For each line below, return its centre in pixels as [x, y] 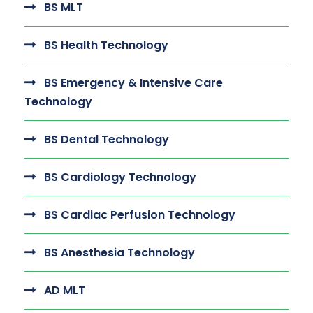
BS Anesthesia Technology [119, 253]
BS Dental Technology [107, 139]
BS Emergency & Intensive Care [133, 83]
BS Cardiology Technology [120, 177]
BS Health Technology [106, 45]
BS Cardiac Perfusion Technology [140, 215]
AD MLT [65, 290]
